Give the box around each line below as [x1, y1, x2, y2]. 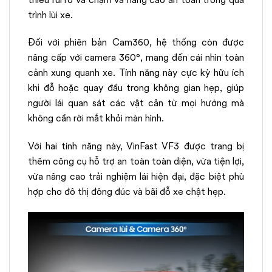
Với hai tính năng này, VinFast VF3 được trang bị [28, 139, 244, 154]
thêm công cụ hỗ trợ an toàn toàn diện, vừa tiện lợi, [28, 154, 244, 169]
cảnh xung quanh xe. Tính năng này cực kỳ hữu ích [28, 66, 244, 80]
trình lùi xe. [28, 7, 73, 22]
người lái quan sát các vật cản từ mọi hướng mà [28, 96, 244, 110]
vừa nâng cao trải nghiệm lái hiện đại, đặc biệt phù [28, 169, 244, 184]
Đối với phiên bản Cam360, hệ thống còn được [28, 35, 244, 50]
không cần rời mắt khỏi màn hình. [28, 111, 164, 126]
